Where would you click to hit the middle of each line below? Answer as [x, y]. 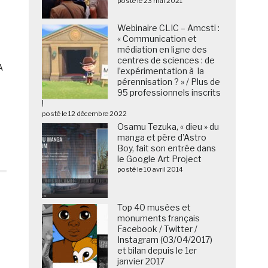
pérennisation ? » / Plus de [169, 82]
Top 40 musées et [154, 208]
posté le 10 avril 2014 [150, 170]
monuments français [159, 218]
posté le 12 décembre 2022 [85, 114]
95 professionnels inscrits [169, 93]
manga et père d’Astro [162, 138]
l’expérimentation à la [161, 71]
